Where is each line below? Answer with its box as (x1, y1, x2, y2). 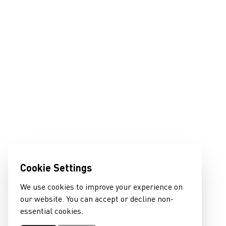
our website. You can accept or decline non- (20, 193, 174, 204)
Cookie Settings (20, 161, 92, 174)
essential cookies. (20, 205, 83, 216)
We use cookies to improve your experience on (20, 181, 183, 192)
